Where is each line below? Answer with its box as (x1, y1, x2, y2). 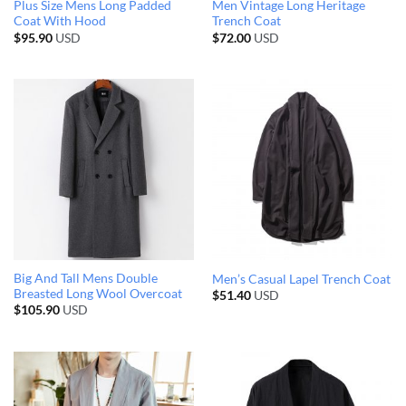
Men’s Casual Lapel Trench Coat (211, 271, 391, 286)
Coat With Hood (13, 14, 106, 29)
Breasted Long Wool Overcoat (13, 285, 182, 301)
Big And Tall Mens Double (13, 270, 158, 285)
